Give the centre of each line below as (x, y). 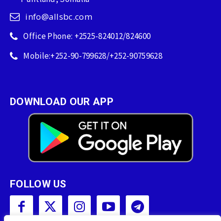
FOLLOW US (38, 184)
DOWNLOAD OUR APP (62, 101)
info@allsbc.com (59, 16)
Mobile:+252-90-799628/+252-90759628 (93, 55)
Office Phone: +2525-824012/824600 (87, 36)
